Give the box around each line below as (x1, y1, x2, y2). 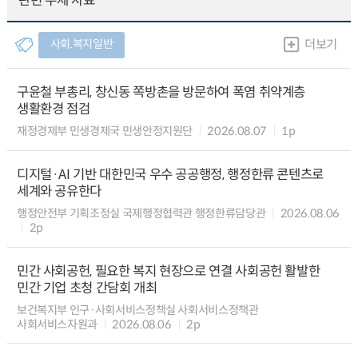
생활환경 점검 (16, 101, 90, 118)
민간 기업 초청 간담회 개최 (16, 279, 157, 296)
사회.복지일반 (50, 36, 113, 51)
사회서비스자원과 (16, 317, 98, 332)
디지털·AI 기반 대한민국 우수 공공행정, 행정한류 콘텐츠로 (16, 165, 324, 183)
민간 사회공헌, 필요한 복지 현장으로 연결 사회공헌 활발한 (16, 262, 320, 280)
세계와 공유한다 (16, 182, 102, 200)
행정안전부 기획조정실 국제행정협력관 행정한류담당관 (16, 206, 266, 221)
